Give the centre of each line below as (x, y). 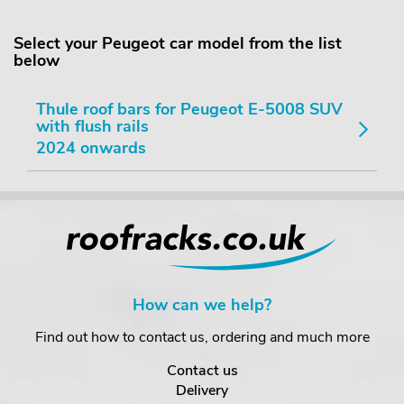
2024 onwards (91, 148)
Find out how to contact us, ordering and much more (202, 337)
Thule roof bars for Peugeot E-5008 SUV (189, 109)
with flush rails (92, 126)
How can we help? (202, 305)
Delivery (202, 390)
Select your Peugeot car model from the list (178, 43)
